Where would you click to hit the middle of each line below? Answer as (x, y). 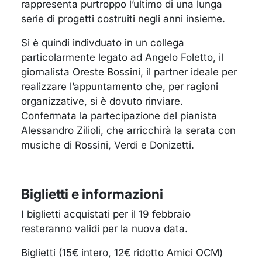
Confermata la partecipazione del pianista (119, 116)
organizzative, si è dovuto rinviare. (102, 101)
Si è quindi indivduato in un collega (103, 43)
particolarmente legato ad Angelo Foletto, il (122, 58)
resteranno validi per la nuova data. (104, 229)
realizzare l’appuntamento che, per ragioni (120, 87)
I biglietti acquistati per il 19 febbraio (106, 214)
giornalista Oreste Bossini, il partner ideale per (129, 72)
